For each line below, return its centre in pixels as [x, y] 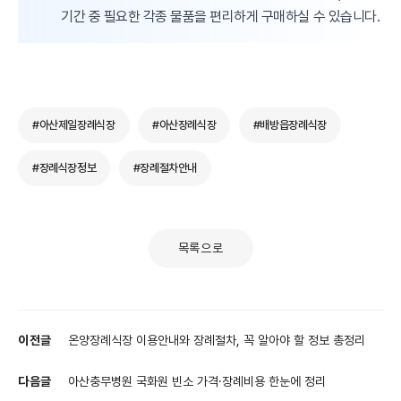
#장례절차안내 [165, 167]
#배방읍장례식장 [290, 124]
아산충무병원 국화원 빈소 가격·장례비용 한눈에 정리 [197, 381]
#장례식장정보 [64, 167]
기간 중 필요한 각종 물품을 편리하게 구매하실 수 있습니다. [221, 16]
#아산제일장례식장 [74, 124]
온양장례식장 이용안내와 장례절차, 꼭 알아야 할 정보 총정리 [217, 340]
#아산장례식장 [184, 124]
